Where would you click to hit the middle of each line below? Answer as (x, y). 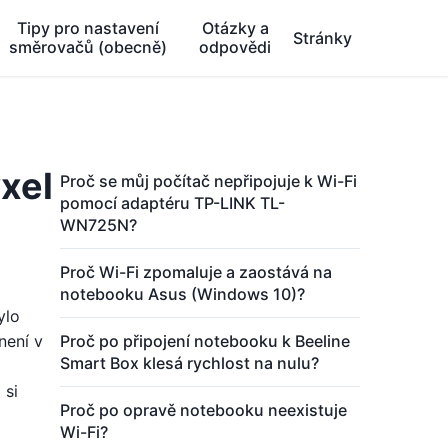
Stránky (322, 37)
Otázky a (235, 28)
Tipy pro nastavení (88, 28)
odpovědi (235, 47)
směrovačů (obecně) (88, 47)
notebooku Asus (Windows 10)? (182, 294)
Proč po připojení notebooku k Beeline (205, 341)
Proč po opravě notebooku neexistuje (203, 410)
